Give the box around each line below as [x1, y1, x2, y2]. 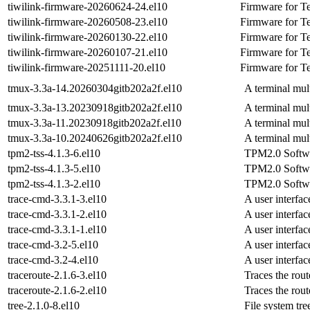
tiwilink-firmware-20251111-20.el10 [8, 61, 165, 73]
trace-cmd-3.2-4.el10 [8, 253, 98, 266]
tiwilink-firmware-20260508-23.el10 [8, 15, 167, 28]
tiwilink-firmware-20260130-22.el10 [8, 30, 167, 43]
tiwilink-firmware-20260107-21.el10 [8, 46, 167, 58]
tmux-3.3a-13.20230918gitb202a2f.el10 [8, 101, 182, 113]
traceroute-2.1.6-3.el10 [8, 268, 107, 281]
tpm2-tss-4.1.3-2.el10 [8, 177, 100, 190]
